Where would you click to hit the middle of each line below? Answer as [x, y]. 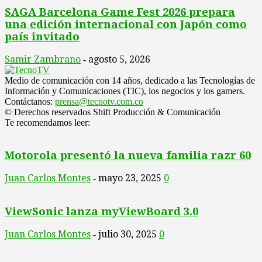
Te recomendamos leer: [47, 122]
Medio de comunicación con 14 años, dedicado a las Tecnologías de [130, 80]
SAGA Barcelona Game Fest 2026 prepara [120, 12]
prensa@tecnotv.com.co [99, 101]
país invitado [42, 37]
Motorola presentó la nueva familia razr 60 [128, 156]
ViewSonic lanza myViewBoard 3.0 [101, 211]
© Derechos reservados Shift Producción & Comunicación [113, 112]
